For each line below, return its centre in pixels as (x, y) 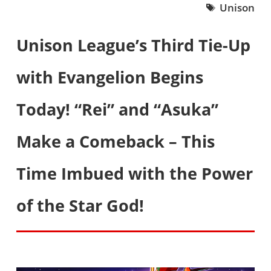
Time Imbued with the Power (134, 173)
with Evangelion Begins (109, 77)
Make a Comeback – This (115, 141)
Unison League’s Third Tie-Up (133, 45)
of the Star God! (80, 205)
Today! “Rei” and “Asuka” (117, 109)
